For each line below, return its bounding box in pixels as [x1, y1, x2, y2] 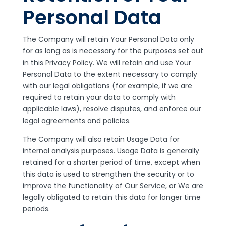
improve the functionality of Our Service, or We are [22, 181, 203, 191]
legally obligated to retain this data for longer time [22, 192, 201, 202]
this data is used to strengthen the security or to [22, 169, 194, 179]
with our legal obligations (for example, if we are [22, 81, 192, 91]
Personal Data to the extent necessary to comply [22, 69, 197, 79]
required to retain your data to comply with [22, 92, 176, 102]
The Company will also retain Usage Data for [22, 134, 180, 144]
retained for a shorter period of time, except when [22, 157, 200, 167]
